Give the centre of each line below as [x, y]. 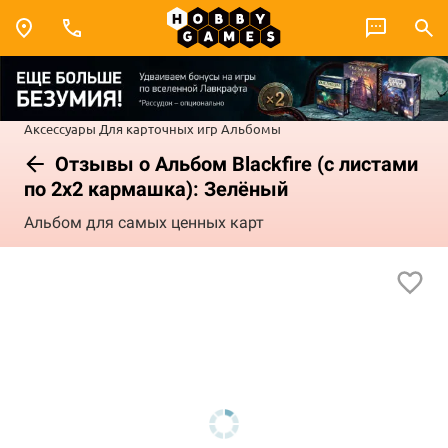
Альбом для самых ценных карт [144, 223]
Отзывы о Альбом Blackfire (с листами [234, 163]
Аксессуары [60, 128]
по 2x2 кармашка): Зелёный [156, 188]
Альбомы [251, 128]
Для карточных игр [158, 128]
